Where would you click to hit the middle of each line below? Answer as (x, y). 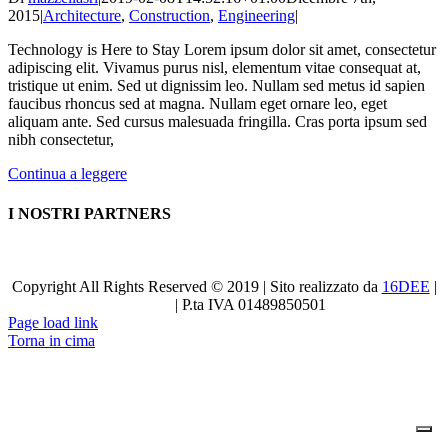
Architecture (82, 16)
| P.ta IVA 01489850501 (248, 304)
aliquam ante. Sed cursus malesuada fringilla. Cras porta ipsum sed (217, 122)
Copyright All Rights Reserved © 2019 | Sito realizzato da (196, 286)
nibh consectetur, (61, 140)
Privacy (146, 304)
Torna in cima (51, 340)
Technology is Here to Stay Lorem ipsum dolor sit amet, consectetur (222, 50)
